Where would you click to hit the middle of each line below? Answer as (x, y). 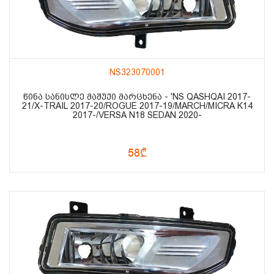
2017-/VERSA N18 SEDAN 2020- (137, 115)
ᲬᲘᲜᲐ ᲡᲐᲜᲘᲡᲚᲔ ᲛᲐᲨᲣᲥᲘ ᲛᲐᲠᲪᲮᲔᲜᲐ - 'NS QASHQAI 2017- (137, 96)
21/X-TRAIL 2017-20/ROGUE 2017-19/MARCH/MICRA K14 (137, 106)
